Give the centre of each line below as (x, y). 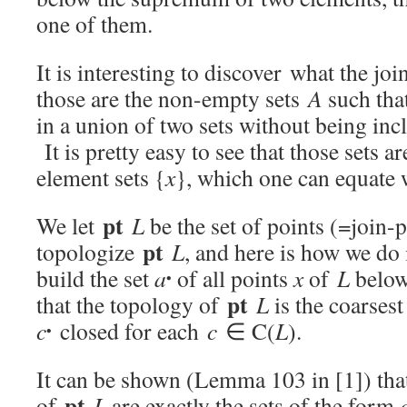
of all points (233, 278)
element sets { (101, 177)
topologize (89, 252)
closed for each (129, 331)
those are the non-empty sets (172, 98)
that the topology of (132, 304)
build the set (95, 278)
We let (69, 225)
